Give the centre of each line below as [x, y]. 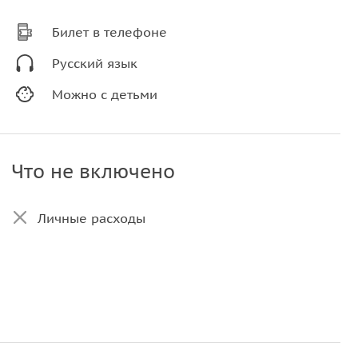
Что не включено [93, 171]
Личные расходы [91, 218]
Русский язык [95, 63]
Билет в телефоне [110, 32]
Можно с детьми [105, 94]
